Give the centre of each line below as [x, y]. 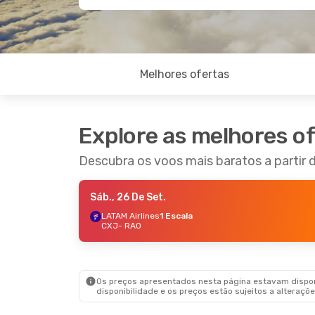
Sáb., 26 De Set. [128, 197]
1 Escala [176, 216]
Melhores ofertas [184, 74]
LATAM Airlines [130, 216]
